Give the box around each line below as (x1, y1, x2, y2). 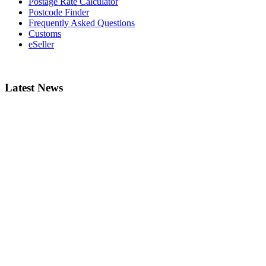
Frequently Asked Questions (28, 18, 135, 28)
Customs (28, 28, 61, 39)
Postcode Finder (28, 7, 89, 18)
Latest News (5, 81, 63, 94)
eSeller (28, 39, 54, 50)
